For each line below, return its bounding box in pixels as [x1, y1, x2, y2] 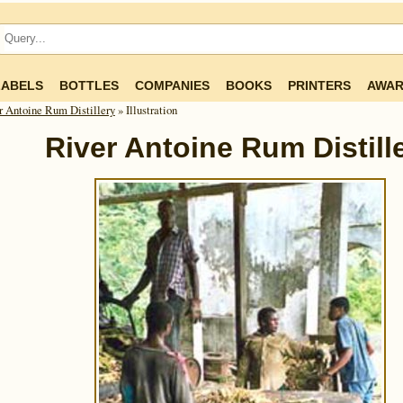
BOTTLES [59, 78, 119, 93]
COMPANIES [135, 78, 210, 93]
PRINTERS [288, 78, 351, 93]
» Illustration [114, 102, 177, 118]
